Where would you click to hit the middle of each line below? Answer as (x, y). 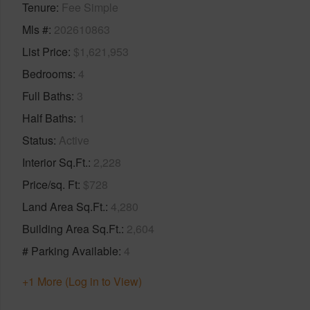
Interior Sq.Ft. (55, 162)
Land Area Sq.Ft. (64, 206)
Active (74, 140)
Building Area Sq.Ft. (72, 228)
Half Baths (48, 118)
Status (38, 140)
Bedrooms (47, 73)
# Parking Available (70, 250)
